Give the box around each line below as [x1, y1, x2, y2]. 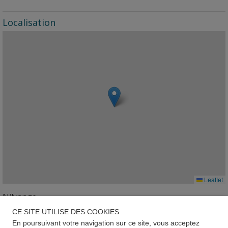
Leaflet [203, 175, 223, 184]
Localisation [3, 16, 55, 29]
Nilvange [3, 191, 37, 203]
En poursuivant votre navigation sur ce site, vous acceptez [12, 219, 199, 227]
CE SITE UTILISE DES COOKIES [12, 208, 119, 216]
